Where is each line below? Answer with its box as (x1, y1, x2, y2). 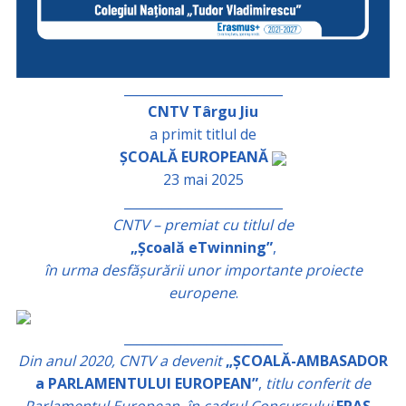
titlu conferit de (266, 373, 371, 394)
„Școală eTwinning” (130, 237, 273, 258)
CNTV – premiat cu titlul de (112, 215, 294, 236)
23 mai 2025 (162, 169, 244, 190)
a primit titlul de (150, 124, 256, 145)
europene (168, 283, 236, 304)
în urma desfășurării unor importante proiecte (43, 260, 362, 281)
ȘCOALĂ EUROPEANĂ (120, 147, 268, 168)
